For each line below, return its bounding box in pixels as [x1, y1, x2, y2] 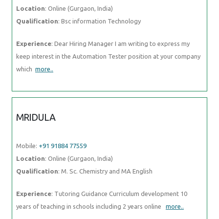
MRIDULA [16, 111, 56, 123]
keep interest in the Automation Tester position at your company [16, 52, 200, 60]
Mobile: [16, 142, 39, 149]
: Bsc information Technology [58, 17, 141, 24]
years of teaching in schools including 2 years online [16, 202, 166, 210]
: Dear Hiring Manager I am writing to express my [51, 40, 190, 47]
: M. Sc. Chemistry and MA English [58, 167, 153, 175]
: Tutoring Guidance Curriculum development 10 [51, 190, 187, 197]
